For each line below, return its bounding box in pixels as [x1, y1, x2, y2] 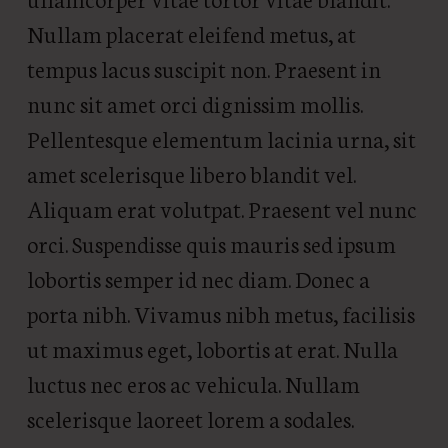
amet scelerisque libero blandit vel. [26, 156, 356, 189]
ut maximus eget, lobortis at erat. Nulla [26, 331, 398, 364]
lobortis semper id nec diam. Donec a [26, 261, 370, 294]
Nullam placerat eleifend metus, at [26, 16, 356, 49]
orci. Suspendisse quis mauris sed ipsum [26, 226, 396, 259]
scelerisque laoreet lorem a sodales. [26, 401, 354, 434]
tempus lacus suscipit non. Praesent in [26, 51, 381, 84]
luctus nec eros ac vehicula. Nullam [26, 366, 360, 399]
